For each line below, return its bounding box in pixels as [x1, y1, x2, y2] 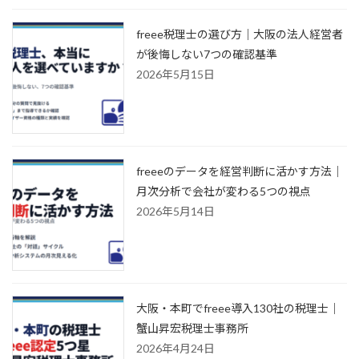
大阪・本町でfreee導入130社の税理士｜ [136, 301, 340, 316]
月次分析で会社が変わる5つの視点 [136, 184, 311, 199]
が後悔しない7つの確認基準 [136, 47, 277, 62]
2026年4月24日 [136, 341, 215, 356]
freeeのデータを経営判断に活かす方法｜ [136, 164, 343, 179]
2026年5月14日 [136, 204, 215, 219]
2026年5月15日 [136, 67, 215, 82]
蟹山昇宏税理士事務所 [136, 321, 248, 336]
